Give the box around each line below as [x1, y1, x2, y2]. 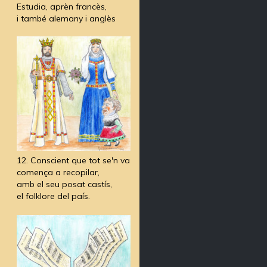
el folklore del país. [16, 191, 90, 202]
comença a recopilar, [16, 167, 100, 178]
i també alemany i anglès [16, 13, 116, 24]
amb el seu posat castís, [16, 179, 112, 190]
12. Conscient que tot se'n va [16, 155, 130, 166]
